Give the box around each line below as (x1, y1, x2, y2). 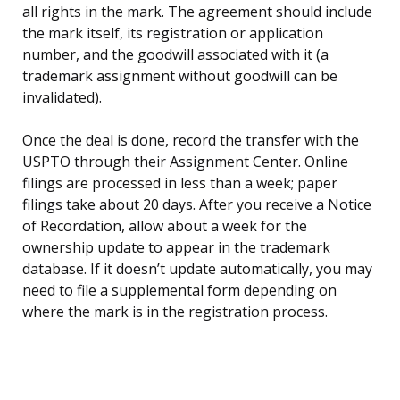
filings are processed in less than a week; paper (22, 173, 337, 194)
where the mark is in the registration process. (22, 302, 328, 322)
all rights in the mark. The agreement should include (22, 2, 372, 22)
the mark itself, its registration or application (22, 23, 323, 44)
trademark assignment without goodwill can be (22, 66, 337, 87)
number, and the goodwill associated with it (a (22, 45, 329, 65)
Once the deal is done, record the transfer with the (22, 130, 359, 151)
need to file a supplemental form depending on (22, 280, 337, 301)
